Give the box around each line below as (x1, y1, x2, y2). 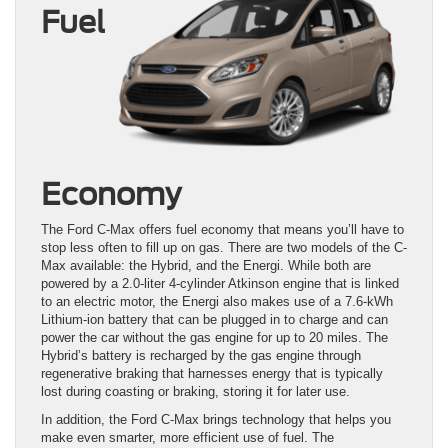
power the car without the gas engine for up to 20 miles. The (41, 330, 388, 346)
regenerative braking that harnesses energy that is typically (41, 366, 383, 382)
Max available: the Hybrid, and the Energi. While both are (41, 258, 371, 274)
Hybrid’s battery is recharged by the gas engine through (41, 348, 361, 364)
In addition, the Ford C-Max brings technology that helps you (41, 412, 391, 428)
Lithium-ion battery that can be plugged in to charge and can (41, 312, 388, 328)
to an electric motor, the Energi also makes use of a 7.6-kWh (41, 294, 393, 310)
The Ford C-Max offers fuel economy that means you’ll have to (41, 222, 404, 238)
